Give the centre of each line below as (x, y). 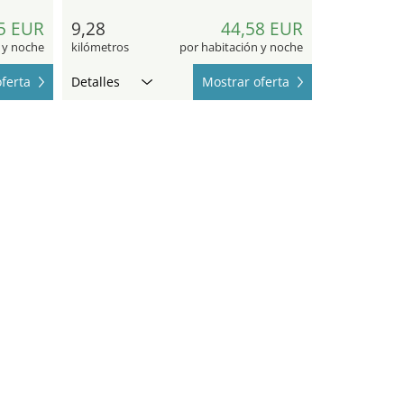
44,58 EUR (262, 29)
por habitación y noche (241, 47)
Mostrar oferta (246, 82)
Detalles (95, 82)
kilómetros (100, 47)
